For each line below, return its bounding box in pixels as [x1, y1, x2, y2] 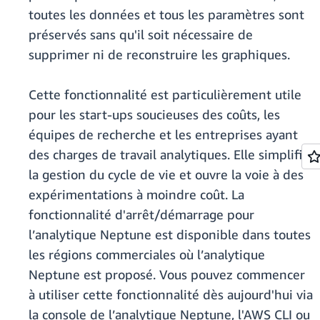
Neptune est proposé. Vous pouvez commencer [29, 266, 305, 283]
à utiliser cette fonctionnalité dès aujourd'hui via [29, 286, 313, 303]
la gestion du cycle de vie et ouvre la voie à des [29, 166, 304, 183]
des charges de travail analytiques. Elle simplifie [29, 146, 309, 163]
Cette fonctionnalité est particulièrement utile [29, 86, 301, 103]
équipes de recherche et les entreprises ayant [29, 126, 298, 143]
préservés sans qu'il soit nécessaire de [29, 26, 253, 43]
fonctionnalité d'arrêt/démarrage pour [29, 206, 254, 223]
